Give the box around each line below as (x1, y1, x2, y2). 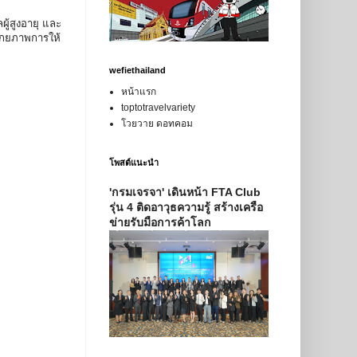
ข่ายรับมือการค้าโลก (108, 216, 211, 229)
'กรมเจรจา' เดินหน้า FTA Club (108, 186, 261, 199)
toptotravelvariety (120, 102, 195, 114)
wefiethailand (108, 65, 166, 76)
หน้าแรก (120, 86, 156, 98)
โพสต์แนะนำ (108, 158, 159, 168)
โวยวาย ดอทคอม (120, 118, 193, 130)
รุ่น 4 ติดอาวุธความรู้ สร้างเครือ (108, 201, 263, 214)
